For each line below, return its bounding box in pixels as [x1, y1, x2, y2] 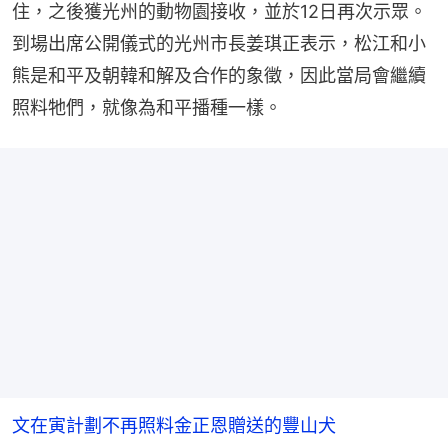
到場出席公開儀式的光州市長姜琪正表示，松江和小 [12, 32, 426, 54]
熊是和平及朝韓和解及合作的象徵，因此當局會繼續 [12, 64, 426, 86]
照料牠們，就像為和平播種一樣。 [12, 96, 282, 118]
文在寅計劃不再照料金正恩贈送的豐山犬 [12, 414, 336, 436]
